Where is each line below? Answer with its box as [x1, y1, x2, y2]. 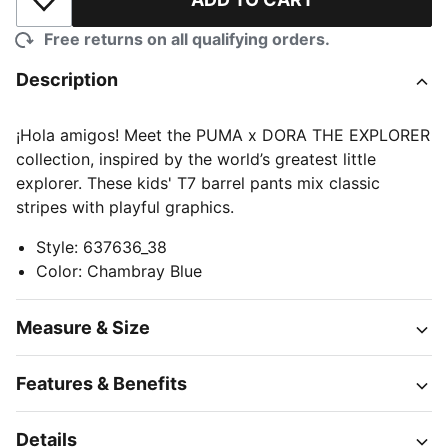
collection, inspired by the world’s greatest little [16, 149, 376, 169]
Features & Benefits [16, 373, 187, 394]
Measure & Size [16, 317, 150, 338]
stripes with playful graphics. [16, 197, 234, 217]
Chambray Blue [87, 261, 202, 281]
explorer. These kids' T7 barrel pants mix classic [16, 173, 380, 193]
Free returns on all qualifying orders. [44, 29, 330, 49]
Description [16, 69, 118, 90]
